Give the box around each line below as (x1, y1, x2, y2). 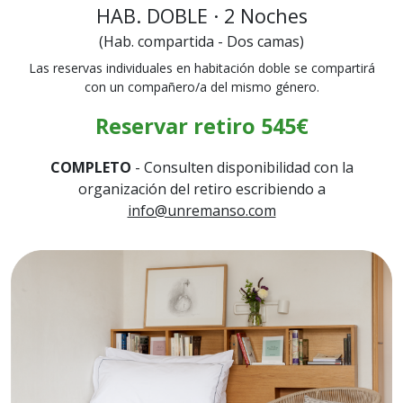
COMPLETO (49, 157, 131, 177)
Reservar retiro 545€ (94, 111, 309, 140)
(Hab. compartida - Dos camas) (99, 31, 304, 51)
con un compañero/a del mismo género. (84, 77, 319, 95)
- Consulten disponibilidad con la (130, 157, 354, 177)
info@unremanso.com (127, 200, 276, 220)
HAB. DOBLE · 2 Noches (95, 2, 308, 29)
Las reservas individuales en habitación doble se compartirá (28, 58, 375, 76)
